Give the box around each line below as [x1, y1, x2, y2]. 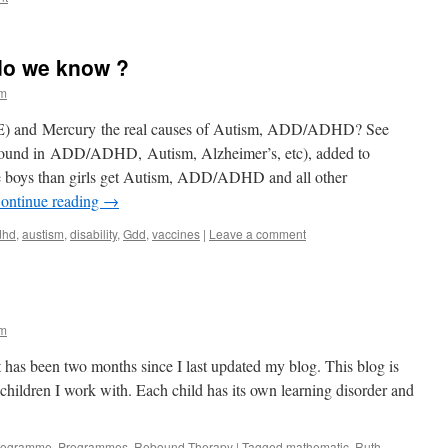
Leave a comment [209, 225, 306, 242]
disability [70, 225, 117, 242]
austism [22, 225, 64, 242]
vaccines [152, 225, 200, 242]
